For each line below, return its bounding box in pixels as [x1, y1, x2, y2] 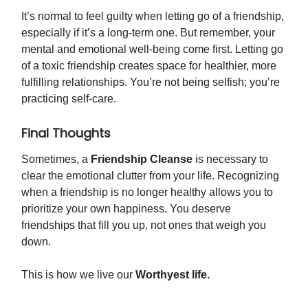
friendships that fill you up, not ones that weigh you [21, 219, 266, 231]
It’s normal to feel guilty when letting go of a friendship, [21, 10, 284, 22]
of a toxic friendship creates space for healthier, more [21, 59, 276, 71]
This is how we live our [21, 268, 135, 280]
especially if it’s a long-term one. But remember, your [21, 26, 275, 38]
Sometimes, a [21, 153, 88, 165]
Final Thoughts [21, 124, 111, 142]
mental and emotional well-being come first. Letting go [21, 43, 283, 55]
